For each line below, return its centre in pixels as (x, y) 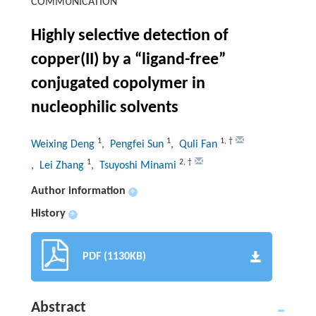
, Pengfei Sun (134, 145)
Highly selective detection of (129, 36)
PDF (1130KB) (114, 257)
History (48, 214)
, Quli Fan (195, 145)
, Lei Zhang (59, 166)
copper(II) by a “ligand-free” (128, 60)
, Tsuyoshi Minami (135, 166)
